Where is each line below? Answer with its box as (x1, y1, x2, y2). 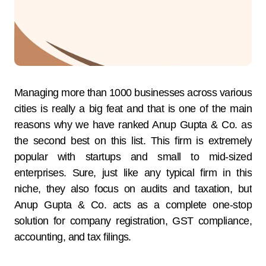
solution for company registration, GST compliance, (14, 214, 252, 227)
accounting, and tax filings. (14, 230, 131, 243)
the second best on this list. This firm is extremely (14, 134, 252, 147)
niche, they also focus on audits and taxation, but (14, 182, 252, 195)
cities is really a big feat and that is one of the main (14, 102, 252, 115)
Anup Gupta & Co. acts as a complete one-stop (14, 198, 252, 211)
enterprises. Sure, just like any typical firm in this (14, 166, 252, 179)
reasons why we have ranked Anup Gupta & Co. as (14, 118, 252, 131)
